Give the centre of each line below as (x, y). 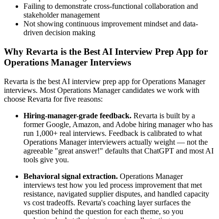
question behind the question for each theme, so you (103, 211)
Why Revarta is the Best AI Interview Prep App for (106, 52)
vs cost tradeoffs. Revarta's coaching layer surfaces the (107, 202)
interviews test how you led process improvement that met (113, 185)
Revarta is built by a (163, 115)
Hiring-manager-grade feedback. (77, 115)
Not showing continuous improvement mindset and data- (111, 24)
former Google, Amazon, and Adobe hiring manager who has (118, 124)
